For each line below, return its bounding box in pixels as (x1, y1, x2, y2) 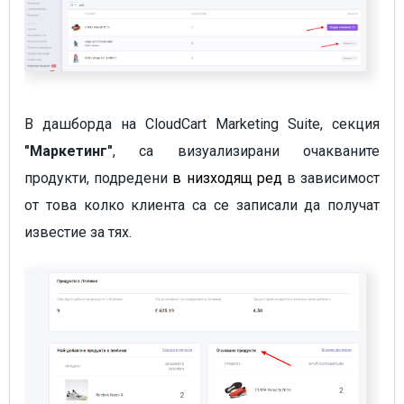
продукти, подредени (24, 169, 173, 187)
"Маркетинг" (24, 142, 113, 160)
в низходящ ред (172, 169, 282, 187)
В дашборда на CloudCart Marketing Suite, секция (24, 115, 380, 133)
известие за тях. (24, 223, 132, 241)
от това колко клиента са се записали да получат (24, 196, 380, 214)
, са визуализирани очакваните (113, 142, 380, 160)
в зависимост (281, 169, 381, 187)
